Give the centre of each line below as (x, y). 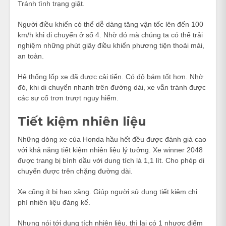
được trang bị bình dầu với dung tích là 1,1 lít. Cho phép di (111, 160)
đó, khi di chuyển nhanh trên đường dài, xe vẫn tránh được (112, 87)
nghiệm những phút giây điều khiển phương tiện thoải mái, (111, 45)
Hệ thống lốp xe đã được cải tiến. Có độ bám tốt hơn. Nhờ (110, 76)
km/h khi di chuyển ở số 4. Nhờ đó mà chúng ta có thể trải (110, 35)
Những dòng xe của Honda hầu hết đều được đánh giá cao (112, 139)
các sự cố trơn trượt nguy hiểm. (68, 98)
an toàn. (31, 56)
